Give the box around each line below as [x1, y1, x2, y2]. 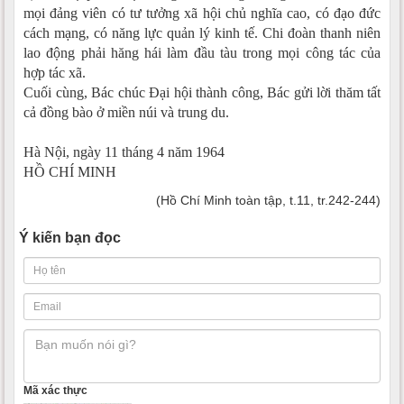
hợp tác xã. [23, 64, 86, 80]
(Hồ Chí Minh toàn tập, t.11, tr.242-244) [156, 192, 381, 207]
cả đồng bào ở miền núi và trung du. [23, 104, 229, 120]
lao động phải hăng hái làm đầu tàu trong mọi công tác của [23, 44, 381, 60]
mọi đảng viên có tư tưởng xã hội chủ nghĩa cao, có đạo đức [23, 5, 381, 21]
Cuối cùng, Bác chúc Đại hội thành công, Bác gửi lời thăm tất [23, 84, 381, 100]
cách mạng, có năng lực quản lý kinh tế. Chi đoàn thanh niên [23, 24, 381, 41]
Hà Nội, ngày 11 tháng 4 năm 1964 [23, 143, 225, 160]
